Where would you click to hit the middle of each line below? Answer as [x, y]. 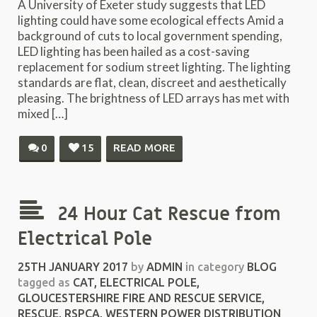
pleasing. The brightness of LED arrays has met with [154, 98]
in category [215, 267]
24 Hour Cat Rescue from [169, 214]
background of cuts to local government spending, [150, 36]
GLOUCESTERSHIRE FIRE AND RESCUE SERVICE [140, 298]
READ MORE [144, 148]
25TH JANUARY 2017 [73, 267]
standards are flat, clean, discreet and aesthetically [152, 82]
